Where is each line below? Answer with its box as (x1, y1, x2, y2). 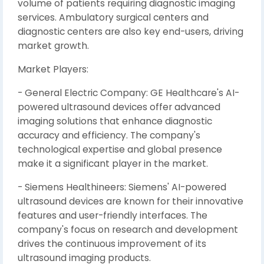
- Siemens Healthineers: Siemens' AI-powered (18, 180, 226, 193)
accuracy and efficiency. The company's (18, 128, 200, 141)
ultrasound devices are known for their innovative (18, 194, 243, 207)
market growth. (18, 39, 89, 52)
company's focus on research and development (18, 223, 238, 236)
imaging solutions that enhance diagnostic (18, 114, 212, 127)
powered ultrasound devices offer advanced (18, 100, 220, 113)
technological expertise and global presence (18, 143, 222, 156)
